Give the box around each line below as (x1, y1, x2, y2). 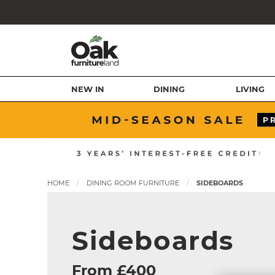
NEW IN (71, 84, 105, 94)
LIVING (236, 84, 265, 94)
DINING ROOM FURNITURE (87, 179, 179, 187)
